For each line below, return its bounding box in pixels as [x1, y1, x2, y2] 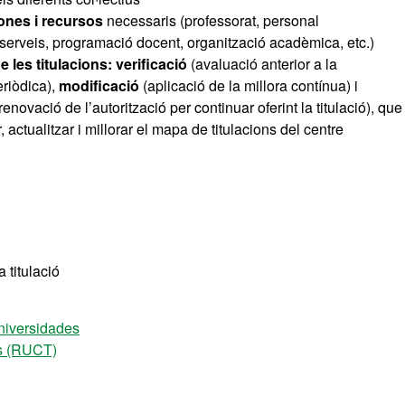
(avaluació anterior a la [191, 53, 337, 74]
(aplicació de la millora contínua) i [143, 75, 358, 96]
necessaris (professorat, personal [103, 10, 319, 31]
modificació [59, 75, 143, 96]
